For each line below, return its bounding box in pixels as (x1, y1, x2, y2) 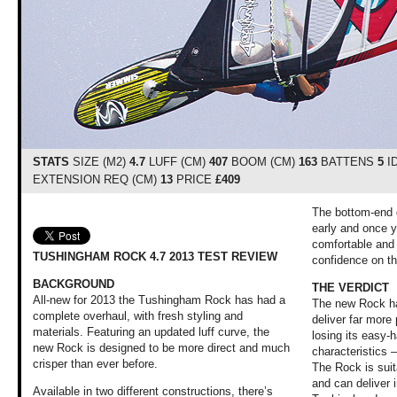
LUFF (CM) (144, 155, 209, 168)
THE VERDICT (312, 280, 390, 294)
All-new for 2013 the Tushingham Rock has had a (32, 292, 285, 307)
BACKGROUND (32, 276, 114, 291)
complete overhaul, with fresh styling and (32, 308, 243, 323)
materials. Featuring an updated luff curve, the (32, 324, 269, 339)
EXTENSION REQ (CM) (32, 173, 160, 186)
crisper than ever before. (32, 356, 158, 370)
